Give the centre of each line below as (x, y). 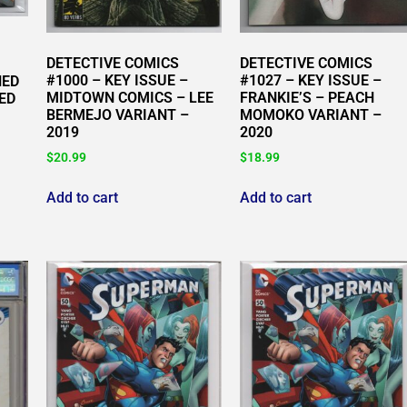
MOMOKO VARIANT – (310, 115)
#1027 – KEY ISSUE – (310, 81)
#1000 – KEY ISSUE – (118, 81)
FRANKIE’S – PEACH (307, 98)
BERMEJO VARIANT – (118, 115)
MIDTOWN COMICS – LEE (130, 98)
